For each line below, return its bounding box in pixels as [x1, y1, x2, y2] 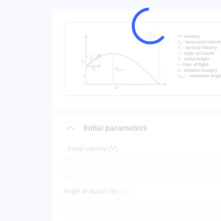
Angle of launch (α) [64, 187, 118, 195]
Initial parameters [83, 124, 147, 132]
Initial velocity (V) [68, 145, 117, 152]
